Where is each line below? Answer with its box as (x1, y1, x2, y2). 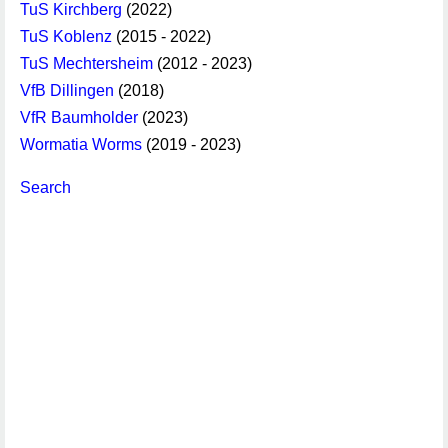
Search (20, 179, 71, 196)
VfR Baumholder (20, 109, 138, 126)
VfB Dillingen (20, 82, 114, 99)
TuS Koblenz (20, 28, 112, 45)
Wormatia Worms (20, 136, 142, 153)
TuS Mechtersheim (20, 55, 153, 72)
